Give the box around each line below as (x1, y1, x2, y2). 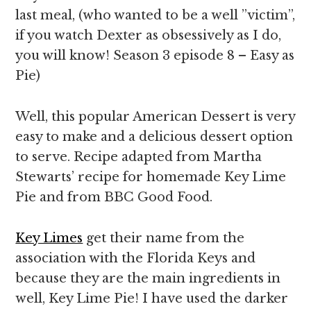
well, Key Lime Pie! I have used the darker (15, 291, 289, 306)
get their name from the (83, 230, 245, 246)
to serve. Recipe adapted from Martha (15, 149, 262, 165)
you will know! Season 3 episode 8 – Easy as (15, 48, 295, 63)
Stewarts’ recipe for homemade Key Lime (15, 169, 287, 185)
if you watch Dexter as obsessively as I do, (15, 28, 282, 43)
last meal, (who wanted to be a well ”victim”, (15, 8, 296, 23)
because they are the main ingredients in (15, 271, 281, 286)
